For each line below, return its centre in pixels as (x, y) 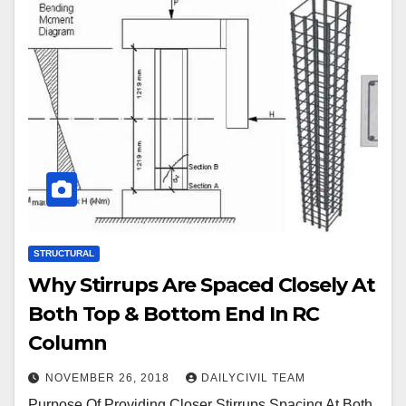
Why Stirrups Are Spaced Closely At (202, 285)
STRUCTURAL (64, 253)
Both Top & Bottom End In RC (174, 314)
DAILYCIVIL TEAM (253, 377)
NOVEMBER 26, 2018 (109, 377)
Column (68, 343)
